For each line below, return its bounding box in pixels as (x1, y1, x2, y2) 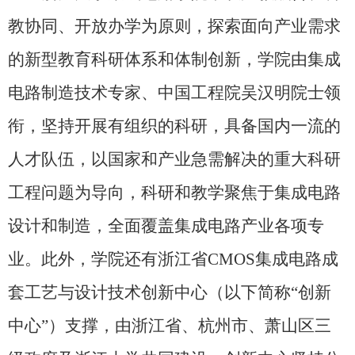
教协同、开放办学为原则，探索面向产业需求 (8, 17, 341, 36)
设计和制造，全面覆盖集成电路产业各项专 (8, 216, 324, 235)
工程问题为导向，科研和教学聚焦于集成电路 (8, 183, 341, 202)
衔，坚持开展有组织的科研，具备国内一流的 (8, 116, 341, 136)
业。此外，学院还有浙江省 (8, 250, 208, 269)
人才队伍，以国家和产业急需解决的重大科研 (8, 150, 341, 169)
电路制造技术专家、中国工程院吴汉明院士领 (8, 83, 341, 102)
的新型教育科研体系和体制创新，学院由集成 (8, 50, 341, 69)
